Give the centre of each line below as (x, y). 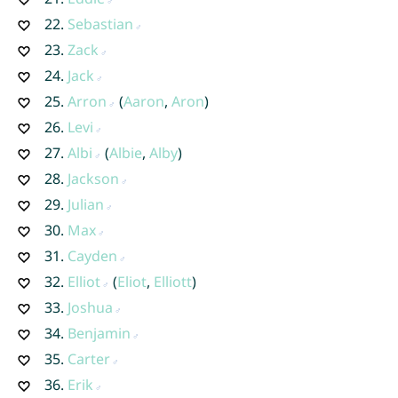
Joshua (90, 307)
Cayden (92, 255)
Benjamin (99, 333)
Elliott (172, 281)
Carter (88, 358)
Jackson (93, 178)
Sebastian (100, 24)
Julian (85, 204)
